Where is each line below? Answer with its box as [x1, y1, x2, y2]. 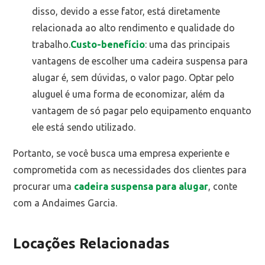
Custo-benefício [70, 39, 146, 50]
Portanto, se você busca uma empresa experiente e [13, 148, 230, 159]
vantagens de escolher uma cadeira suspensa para [32, 56, 248, 67]
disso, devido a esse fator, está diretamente [32, 6, 221, 17]
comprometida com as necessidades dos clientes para [13, 164, 247, 176]
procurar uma [13, 181, 75, 192]
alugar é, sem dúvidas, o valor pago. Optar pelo [32, 72, 235, 83]
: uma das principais [145, 39, 231, 50]
